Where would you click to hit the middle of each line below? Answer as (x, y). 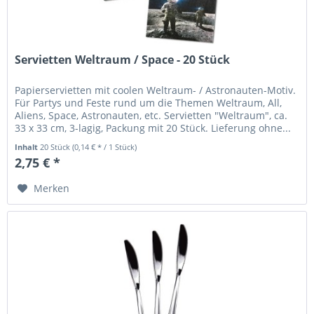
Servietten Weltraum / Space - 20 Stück (123, 60)
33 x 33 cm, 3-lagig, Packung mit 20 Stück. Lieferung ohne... (153, 128)
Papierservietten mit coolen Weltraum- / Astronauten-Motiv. (156, 90)
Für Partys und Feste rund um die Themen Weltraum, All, (149, 103)
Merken (52, 189)
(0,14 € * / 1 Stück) (105, 147)
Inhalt (28, 147)
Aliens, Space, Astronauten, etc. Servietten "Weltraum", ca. (151, 116)
